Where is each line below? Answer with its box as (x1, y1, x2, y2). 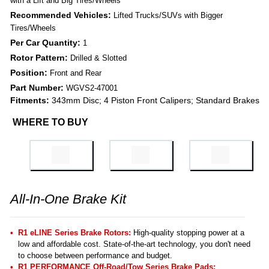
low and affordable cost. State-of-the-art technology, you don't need (18, 240, 250, 249)
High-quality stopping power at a (131, 228, 244, 238)
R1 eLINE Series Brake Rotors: (18, 228, 131, 238)
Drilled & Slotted (70, 53, 127, 63)
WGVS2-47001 (66, 83, 118, 93)
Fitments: (10, 95, 49, 106)
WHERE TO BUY (13, 117, 88, 128)
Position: (10, 68, 50, 78)
